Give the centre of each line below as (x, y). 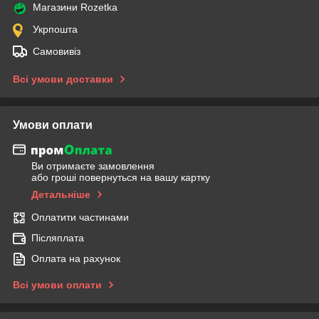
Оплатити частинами (80, 218)
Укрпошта (55, 29)
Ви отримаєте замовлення (93, 166)
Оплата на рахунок (76, 259)
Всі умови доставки (63, 79)
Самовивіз (57, 51)
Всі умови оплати (57, 285)
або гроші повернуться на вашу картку (121, 178)
